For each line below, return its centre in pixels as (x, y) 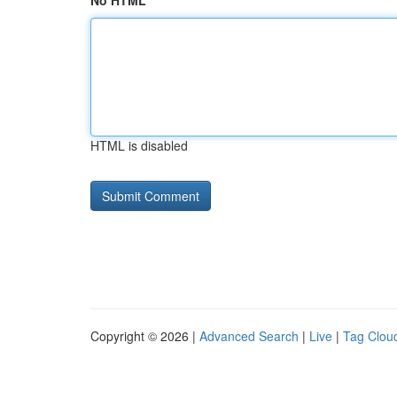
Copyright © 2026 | (145, 336)
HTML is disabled (139, 145)
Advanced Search (249, 336)
